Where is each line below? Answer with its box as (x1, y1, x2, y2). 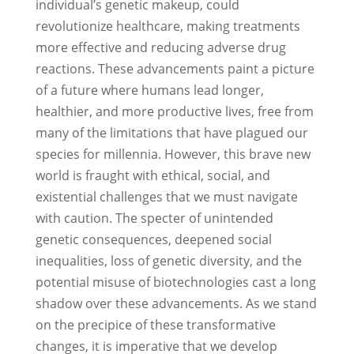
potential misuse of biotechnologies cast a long (35, 273, 316, 292)
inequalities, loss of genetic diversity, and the (35, 252, 302, 270)
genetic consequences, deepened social (35, 231, 272, 249)
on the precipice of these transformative (35, 316, 276, 334)
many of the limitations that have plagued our (35, 124, 308, 142)
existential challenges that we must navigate (35, 188, 298, 206)
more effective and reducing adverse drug (35, 39, 286, 57)
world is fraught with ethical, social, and (35, 167, 270, 185)
